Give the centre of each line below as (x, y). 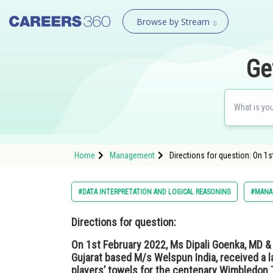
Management (132, 155)
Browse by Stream (173, 22)
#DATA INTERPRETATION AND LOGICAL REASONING (154, 192)
